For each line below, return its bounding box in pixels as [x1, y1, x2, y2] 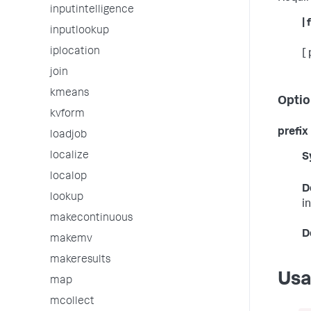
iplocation [50, 47, 100, 58]
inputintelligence [50, 5, 134, 16]
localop [50, 171, 87, 183]
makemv [50, 234, 92, 245]
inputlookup [50, 26, 109, 37]
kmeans [50, 88, 89, 99]
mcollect [50, 296, 94, 308]
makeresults [50, 255, 110, 266]
